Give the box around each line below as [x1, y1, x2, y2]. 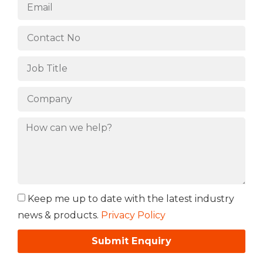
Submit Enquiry [92, 235, 171, 247]
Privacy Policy [101, 209, 166, 221]
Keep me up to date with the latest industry [28, 193, 234, 204]
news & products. [18, 209, 101, 221]
